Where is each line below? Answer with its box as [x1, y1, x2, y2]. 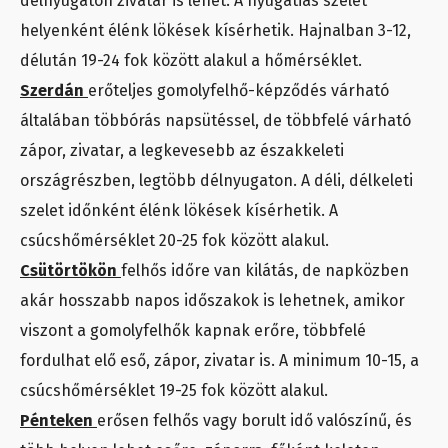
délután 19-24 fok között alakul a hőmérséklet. [20, 50, 362, 70]
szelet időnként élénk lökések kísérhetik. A [20, 200, 338, 220]
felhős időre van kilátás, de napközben [121, 260, 409, 280]
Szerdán [20, 80, 88, 100]
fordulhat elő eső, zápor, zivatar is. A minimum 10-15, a [20, 350, 419, 370]
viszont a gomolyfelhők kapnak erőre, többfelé [20, 320, 366, 340]
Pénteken [20, 410, 97, 430]
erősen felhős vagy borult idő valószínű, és [97, 410, 412, 430]
